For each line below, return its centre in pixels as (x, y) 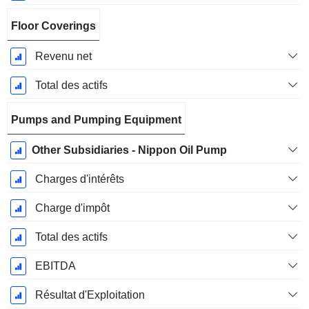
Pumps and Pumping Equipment (96, 120)
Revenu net (63, 57)
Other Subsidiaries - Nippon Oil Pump (129, 150)
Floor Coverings (53, 26)
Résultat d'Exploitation (90, 295)
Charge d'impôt (72, 208)
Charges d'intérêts (79, 179)
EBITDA (55, 266)
